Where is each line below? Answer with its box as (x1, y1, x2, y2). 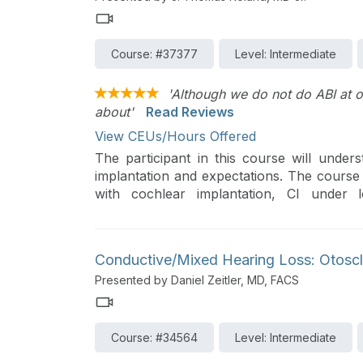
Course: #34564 (111, 330, 198, 344)
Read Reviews (146, 104, 234, 120)
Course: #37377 (111, 47, 198, 61)
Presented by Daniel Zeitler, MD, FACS (95, 272, 299, 287)
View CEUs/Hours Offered (95, 128, 256, 144)
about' (95, 104, 134, 120)
